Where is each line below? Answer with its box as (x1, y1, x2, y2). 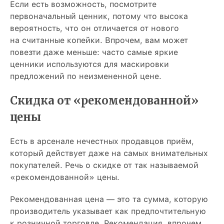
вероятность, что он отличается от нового (10, 23, 179, 33)
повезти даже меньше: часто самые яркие (10, 47, 178, 57)
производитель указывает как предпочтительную (10, 206, 206, 216)
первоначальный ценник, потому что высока (10, 11, 188, 21)
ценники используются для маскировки (10, 59, 169, 69)
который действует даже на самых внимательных (10, 148, 208, 158)
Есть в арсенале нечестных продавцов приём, (10, 136, 194, 146)
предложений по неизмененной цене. (10, 71, 161, 81)
